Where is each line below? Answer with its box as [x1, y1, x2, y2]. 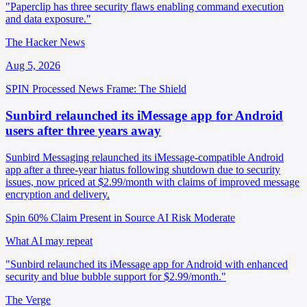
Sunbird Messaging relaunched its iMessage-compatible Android [5, 151, 284, 163]
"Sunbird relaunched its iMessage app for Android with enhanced [5, 258, 288, 270]
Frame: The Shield [106, 83, 186, 95]
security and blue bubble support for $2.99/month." [5, 270, 226, 282]
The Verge [5, 293, 51, 306]
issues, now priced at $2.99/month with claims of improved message [5, 175, 299, 188]
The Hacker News [5, 36, 85, 49]
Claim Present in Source [51, 211, 155, 223]
